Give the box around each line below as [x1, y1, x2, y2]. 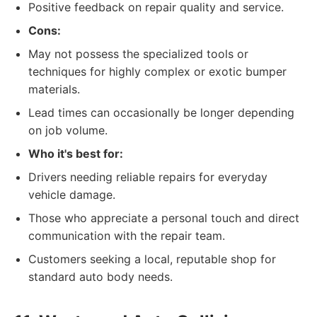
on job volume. [28, 123, 108, 137]
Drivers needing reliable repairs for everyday [28, 170, 267, 184]
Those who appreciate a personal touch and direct [28, 211, 299, 225]
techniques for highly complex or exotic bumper [28, 64, 287, 79]
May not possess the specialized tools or [28, 47, 248, 61]
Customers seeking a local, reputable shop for [28, 252, 276, 266]
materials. [28, 82, 80, 96]
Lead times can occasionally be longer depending [28, 105, 294, 120]
